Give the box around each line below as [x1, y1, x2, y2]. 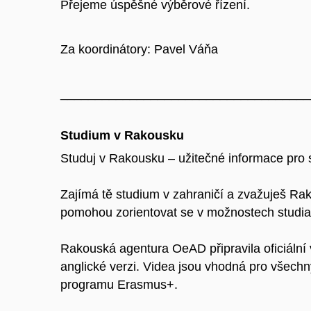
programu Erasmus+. [60, 278, 178, 292]
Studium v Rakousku [60, 128, 184, 143]
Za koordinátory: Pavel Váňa [60, 42, 221, 56]
